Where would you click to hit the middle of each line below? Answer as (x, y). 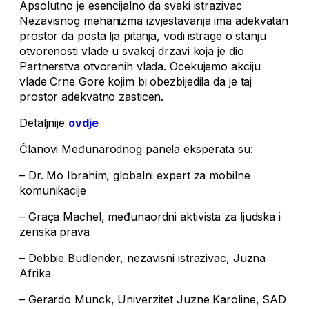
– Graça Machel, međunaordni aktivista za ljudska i (150, 217)
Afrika (35, 273)
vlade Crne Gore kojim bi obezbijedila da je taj (136, 82)
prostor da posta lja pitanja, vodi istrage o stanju (143, 36)
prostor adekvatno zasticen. (92, 97)
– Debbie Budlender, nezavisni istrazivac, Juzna (143, 258)
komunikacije (53, 191)
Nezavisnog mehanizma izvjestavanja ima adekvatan (154, 21)
